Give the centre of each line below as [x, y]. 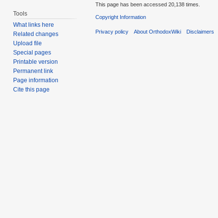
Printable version [36, 62]
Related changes [36, 34]
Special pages [32, 53]
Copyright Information [121, 17]
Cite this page [32, 90]
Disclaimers [200, 31]
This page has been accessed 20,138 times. [148, 4]
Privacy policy [112, 31]
